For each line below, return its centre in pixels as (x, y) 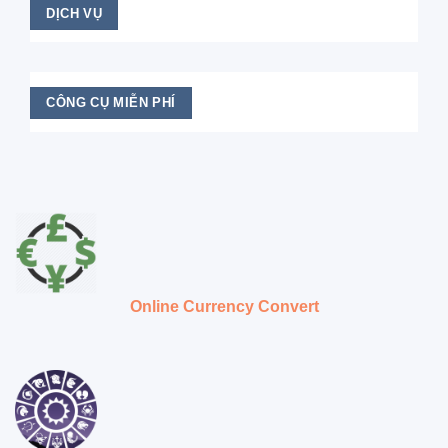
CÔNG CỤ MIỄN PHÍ (111, 103)
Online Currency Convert (224, 307)
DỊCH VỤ (74, 13)
